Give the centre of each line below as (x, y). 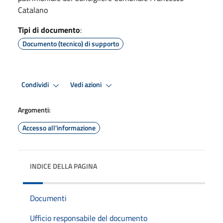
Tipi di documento (49, 30)
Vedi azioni (87, 85)
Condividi (36, 85)
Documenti (48, 198)
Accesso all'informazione (59, 127)
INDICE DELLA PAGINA (63, 166)
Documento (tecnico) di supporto (71, 43)
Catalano (33, 10)
